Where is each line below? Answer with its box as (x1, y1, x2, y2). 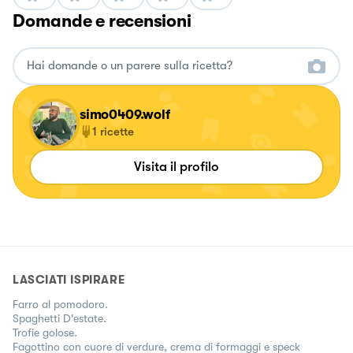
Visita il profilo (134, 158, 219, 174)
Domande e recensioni (13, 10, 191, 31)
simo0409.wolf (80, 106, 170, 122)
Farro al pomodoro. (13, 297, 108, 310)
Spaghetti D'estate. (13, 311, 106, 325)
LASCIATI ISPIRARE (13, 272, 125, 287)
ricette (100, 124, 134, 139)
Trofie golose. (13, 325, 77, 339)
